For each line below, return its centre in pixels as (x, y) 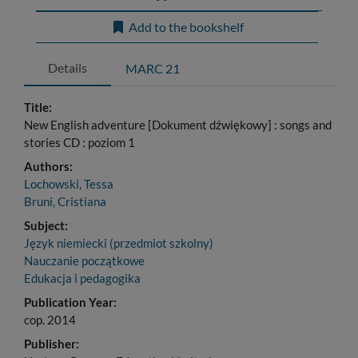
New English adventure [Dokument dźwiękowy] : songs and (178, 125)
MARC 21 (153, 68)
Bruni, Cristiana (65, 201)
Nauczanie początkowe (84, 261)
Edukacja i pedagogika (82, 278)
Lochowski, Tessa (69, 184)
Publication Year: (70, 302)
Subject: (46, 225)
